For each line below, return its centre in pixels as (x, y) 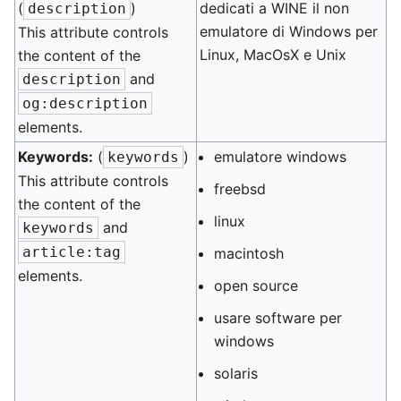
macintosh (249, 253)
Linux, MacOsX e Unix (273, 55)
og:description (85, 103)
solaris (236, 373)
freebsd (240, 189)
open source (256, 286)
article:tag (72, 252)
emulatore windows (281, 157)
